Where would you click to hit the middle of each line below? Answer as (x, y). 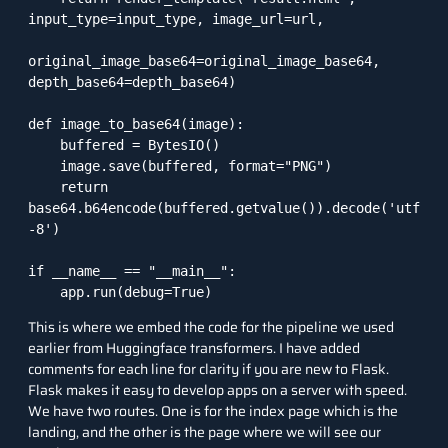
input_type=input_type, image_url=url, (176, 18)
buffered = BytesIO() (44, 144)
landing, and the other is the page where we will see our (204, 431)
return (44, 186)
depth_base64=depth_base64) (132, 81)
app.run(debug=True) (136, 291)
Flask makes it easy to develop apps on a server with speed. (217, 389)
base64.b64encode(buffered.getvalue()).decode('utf (224, 207)
